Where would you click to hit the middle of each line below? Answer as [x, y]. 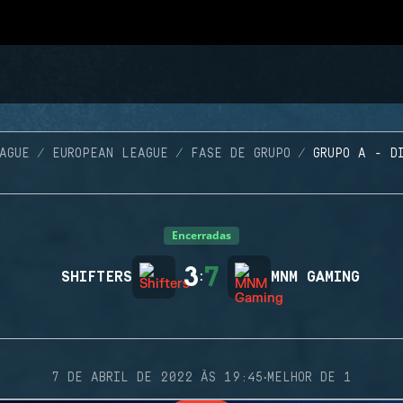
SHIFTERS [97, 277]
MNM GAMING [315, 277]
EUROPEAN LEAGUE [110, 154]
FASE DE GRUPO [241, 154]
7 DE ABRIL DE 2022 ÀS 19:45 [157, 378]
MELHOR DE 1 [309, 378]
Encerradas [201, 235]
